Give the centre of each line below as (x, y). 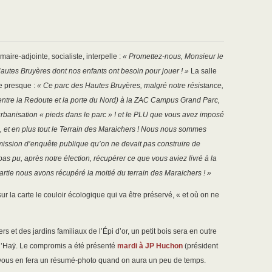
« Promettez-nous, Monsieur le (173, 57)
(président (200, 246)
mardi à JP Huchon (150, 246)
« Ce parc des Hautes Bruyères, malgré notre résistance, (130, 86)
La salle (203, 71)
